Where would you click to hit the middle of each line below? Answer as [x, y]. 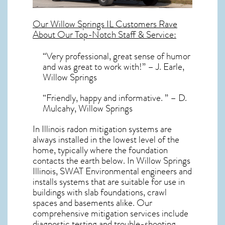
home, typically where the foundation [100, 150]
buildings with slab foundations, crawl [100, 192]
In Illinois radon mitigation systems [95, 129]
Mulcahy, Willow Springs [88, 108]
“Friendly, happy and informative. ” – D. [115, 98]
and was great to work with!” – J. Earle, [114, 67]
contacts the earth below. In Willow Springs [111, 160]
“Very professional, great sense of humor [117, 56]
